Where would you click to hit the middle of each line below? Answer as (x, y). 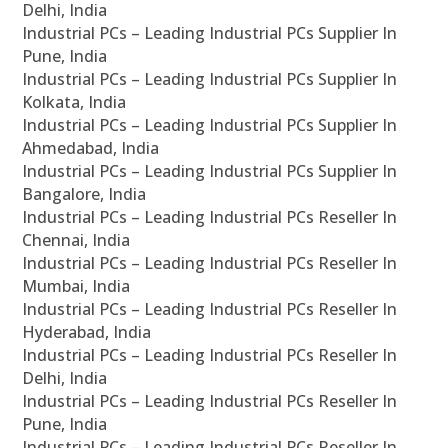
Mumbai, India (76, 286)
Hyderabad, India (87, 332)
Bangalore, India (84, 194)
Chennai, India (76, 240)
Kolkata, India (74, 102)
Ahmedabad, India (91, 148)
